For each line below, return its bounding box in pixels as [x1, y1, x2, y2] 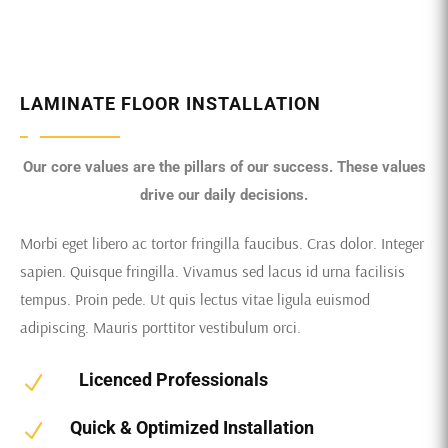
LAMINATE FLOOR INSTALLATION [20, 93, 321, 114]
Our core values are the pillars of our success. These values [22, 158, 426, 176]
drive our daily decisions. [140, 186, 308, 204]
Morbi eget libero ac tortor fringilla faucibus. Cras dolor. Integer [20, 233, 424, 253]
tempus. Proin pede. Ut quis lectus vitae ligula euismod [20, 289, 370, 309]
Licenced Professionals [79, 369, 268, 390]
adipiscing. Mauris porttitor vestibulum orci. [20, 317, 301, 337]
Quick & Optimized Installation [70, 417, 314, 438]
